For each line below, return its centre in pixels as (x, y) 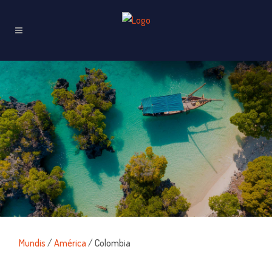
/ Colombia (109, 243)
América (70, 243)
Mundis (32, 243)
